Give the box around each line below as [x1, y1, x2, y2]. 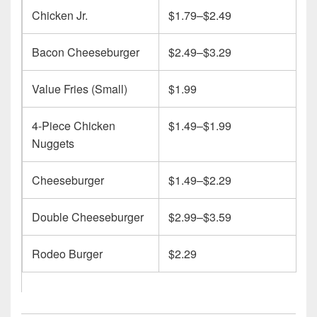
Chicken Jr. [32, 6, 88, 23]
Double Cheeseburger [32, 208, 144, 225]
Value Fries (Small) [32, 80, 128, 97]
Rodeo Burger [32, 245, 103, 262]
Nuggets [32, 134, 75, 151]
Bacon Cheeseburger [32, 43, 140, 60]
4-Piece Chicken [32, 117, 116, 134]
